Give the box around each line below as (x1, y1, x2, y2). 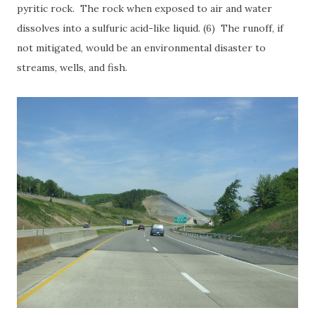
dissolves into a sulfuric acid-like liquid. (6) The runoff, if (17, 22, 283, 34)
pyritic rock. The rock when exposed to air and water (17, 2, 272, 15)
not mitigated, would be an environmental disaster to (17, 41, 266, 54)
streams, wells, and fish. (17, 61, 130, 74)
